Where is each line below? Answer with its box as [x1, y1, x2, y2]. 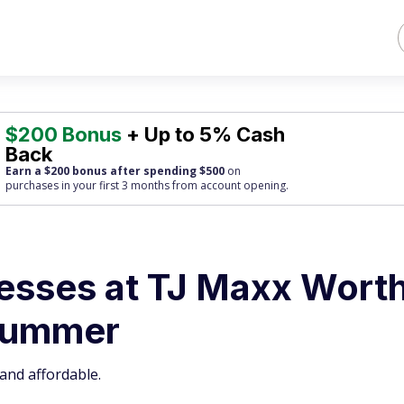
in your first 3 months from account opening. [59, 178, 289, 193]
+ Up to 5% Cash [122, 123, 286, 146]
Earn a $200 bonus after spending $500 [5, 163, 225, 179]
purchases [5, 178, 60, 193]
